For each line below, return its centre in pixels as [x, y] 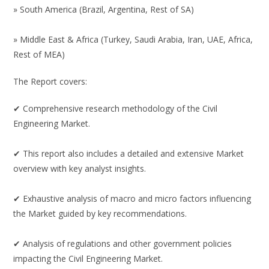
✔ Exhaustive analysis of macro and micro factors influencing [132, 199]
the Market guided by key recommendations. [100, 214]
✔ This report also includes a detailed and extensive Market [129, 154]
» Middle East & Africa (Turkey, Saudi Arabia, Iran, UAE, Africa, [133, 40]
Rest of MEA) [39, 55]
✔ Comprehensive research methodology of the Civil [116, 109]
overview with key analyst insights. [80, 169]
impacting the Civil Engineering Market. [88, 259]
